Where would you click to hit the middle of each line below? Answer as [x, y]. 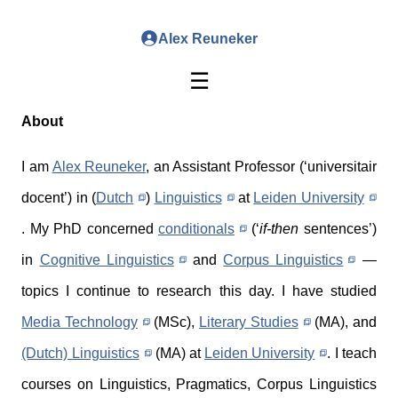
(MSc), [174, 322]
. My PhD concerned [90, 229]
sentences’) [338, 229]
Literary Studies [249, 322]
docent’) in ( [59, 198]
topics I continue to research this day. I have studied [199, 291]
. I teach [352, 354]
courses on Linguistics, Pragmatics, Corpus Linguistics [199, 385]
